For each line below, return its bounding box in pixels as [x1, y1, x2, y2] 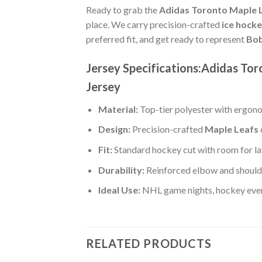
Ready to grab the [86, 4, 159, 15]
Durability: [98, 164, 144, 175]
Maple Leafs [204, 123, 258, 135]
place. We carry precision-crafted [86, 18, 222, 30]
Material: [98, 103, 138, 115]
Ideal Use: [98, 184, 140, 196]
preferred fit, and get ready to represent [86, 33, 246, 44]
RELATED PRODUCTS [86, 236, 212, 250]
